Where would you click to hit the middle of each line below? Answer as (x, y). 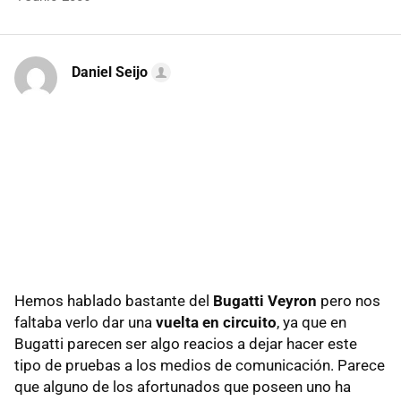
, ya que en (311, 322)
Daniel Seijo (110, 72)
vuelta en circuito (216, 322)
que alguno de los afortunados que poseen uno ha (183, 387)
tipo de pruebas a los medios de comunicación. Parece (200, 365)
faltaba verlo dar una (85, 322)
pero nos (349, 301)
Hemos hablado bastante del (114, 301)
